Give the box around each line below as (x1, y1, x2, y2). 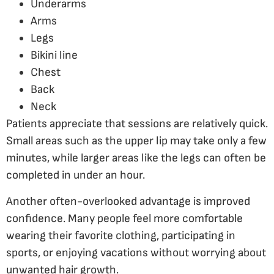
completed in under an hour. (6, 168, 145, 183)
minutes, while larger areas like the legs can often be (6, 151, 266, 166)
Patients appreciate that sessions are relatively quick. (6, 117, 268, 131)
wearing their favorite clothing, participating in (6, 228, 235, 243)
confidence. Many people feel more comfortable (6, 211, 243, 226)
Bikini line (31, 48, 78, 63)
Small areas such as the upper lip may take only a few (6, 134, 267, 149)
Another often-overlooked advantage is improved (6, 194, 250, 209)
